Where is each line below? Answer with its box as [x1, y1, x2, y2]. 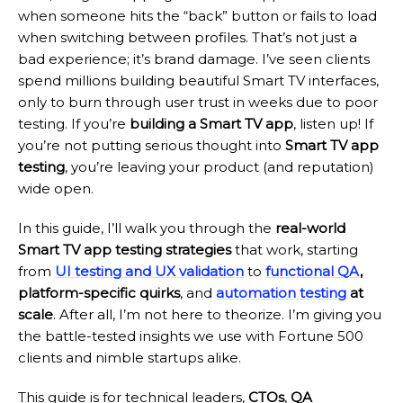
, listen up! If [293, 115, 373, 132]
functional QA [265, 263, 360, 280]
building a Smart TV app [130, 115, 293, 132]
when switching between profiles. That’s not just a [18, 29, 357, 46]
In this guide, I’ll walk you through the [18, 219, 275, 237]
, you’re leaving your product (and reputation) [65, 158, 374, 175]
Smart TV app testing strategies [18, 241, 231, 258]
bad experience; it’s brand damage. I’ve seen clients [18, 50, 370, 67]
